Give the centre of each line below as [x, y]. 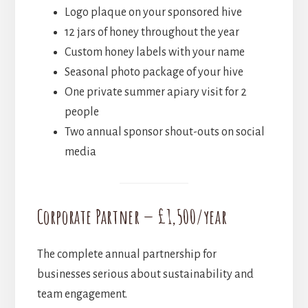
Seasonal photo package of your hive [154, 73]
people [81, 112]
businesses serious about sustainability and [145, 275]
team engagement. [82, 295]
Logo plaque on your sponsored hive [153, 13]
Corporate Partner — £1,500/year [132, 217]
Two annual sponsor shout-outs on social [164, 132]
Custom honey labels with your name [154, 53]
